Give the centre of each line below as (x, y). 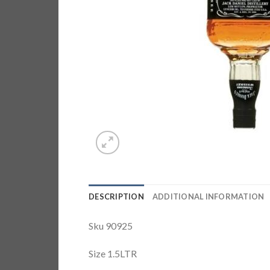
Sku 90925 (111, 226)
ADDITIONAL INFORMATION (208, 196)
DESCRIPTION (116, 196)
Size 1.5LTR (113, 253)
